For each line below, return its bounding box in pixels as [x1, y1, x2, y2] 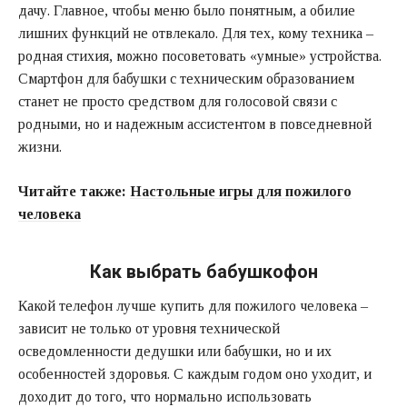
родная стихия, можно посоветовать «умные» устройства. [18, 48, 382, 65]
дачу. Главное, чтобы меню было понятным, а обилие [18, 3, 355, 19]
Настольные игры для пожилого [130, 184, 352, 200]
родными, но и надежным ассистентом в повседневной [18, 116, 372, 133]
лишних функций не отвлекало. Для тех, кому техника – [18, 25, 373, 42]
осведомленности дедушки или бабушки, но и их [18, 343, 332, 360]
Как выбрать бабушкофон [89, 261, 318, 283]
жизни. [18, 139, 62, 155]
